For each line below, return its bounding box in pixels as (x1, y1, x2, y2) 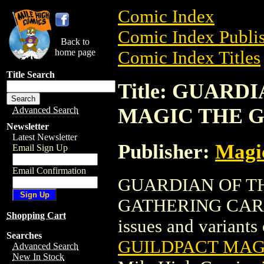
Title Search (6, 70, 55, 80)
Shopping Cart (6, 210, 66, 220)
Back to (61, 37, 90, 47)
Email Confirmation (12, 166, 86, 176)
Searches (6, 230, 42, 240)
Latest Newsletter (12, 132, 77, 142)
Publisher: (118, 140, 215, 163)
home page (55, 47, 95, 57)
